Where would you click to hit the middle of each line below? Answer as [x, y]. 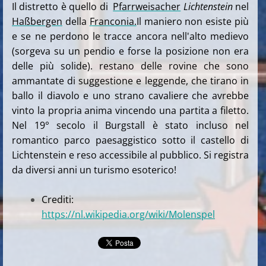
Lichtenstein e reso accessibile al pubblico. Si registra [131, 155]
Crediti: [58, 199]
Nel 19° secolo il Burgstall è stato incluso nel [131, 125]
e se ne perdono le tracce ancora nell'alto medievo [131, 36]
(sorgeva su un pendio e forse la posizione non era [131, 51]
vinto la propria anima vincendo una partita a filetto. [131, 110]
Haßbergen [37, 21]
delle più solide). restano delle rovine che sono [131, 66]
